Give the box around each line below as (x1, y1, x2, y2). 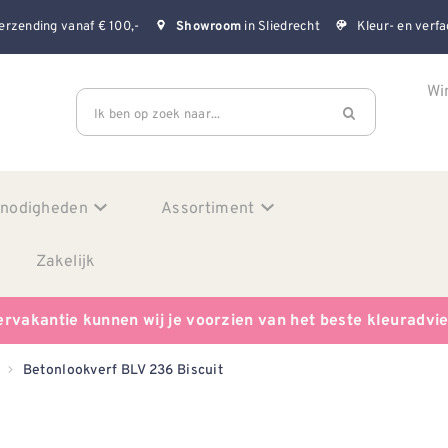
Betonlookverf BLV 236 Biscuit (22, 361, 223, 379)
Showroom (176, 19, 242, 36)
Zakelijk (36, 248, 96, 272)
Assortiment (161, 195, 255, 219)
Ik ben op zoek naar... (94, 103, 221, 123)
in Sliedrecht (241, 16, 320, 36)
